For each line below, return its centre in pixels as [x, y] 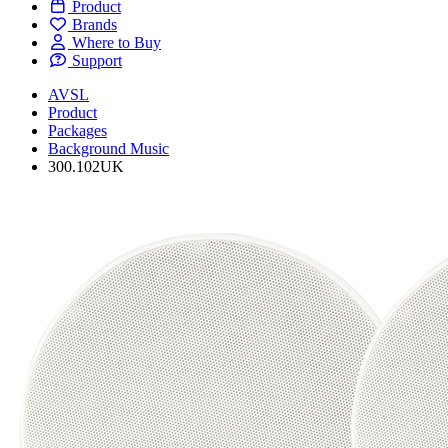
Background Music [108, 148]
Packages [77, 130]
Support [97, 60]
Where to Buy [116, 42]
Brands [94, 24]
